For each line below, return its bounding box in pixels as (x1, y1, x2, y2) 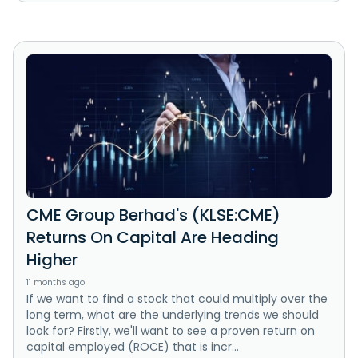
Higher (26, 249, 78, 272)
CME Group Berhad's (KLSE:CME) (26, 204, 280, 227)
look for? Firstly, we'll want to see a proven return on (26, 323, 315, 340)
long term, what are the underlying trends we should (26, 307, 319, 324)
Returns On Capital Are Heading (26, 226, 279, 249)
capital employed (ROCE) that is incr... (26, 339, 239, 356)
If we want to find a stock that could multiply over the (26, 291, 328, 308)
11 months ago (26, 276, 85, 289)
